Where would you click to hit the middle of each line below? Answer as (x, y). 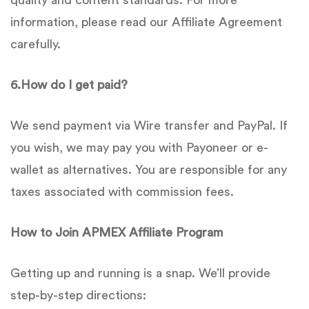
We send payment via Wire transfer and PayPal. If (149, 126)
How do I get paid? (74, 85)
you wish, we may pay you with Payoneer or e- (139, 148)
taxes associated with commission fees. (122, 192)
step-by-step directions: (78, 295)
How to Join (44, 232)
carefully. (36, 44)
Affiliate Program (176, 232)
